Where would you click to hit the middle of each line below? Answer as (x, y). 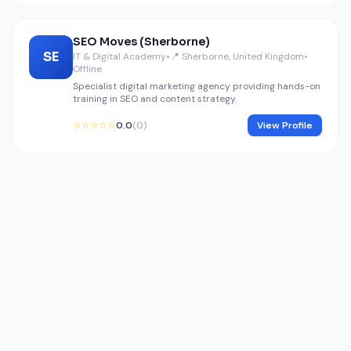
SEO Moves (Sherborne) (141, 42)
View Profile (285, 125)
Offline (87, 69)
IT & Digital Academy (119, 56)
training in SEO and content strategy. (155, 99)
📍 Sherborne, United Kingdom (237, 56)
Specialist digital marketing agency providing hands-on (197, 86)
